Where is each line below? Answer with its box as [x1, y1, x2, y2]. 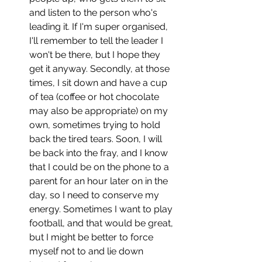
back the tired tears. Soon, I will [29, 133, 164, 144]
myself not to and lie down [29, 245, 146, 257]
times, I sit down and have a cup [29, 77, 170, 88]
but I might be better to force [29, 231, 156, 243]
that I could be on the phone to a [29, 161, 171, 173]
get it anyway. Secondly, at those [29, 63, 172, 74]
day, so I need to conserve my [29, 189, 161, 201]
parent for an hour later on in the [29, 175, 170, 187]
